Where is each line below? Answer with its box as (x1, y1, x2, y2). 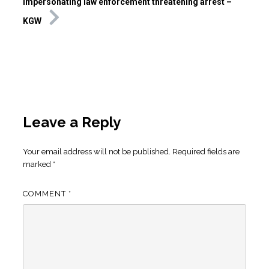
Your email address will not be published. (22, 147, 171, 157)
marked (22, 160, 53, 169)
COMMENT (22, 189, 68, 199)
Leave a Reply (22, 113, 121, 131)
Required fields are (172, 147, 240, 157)
